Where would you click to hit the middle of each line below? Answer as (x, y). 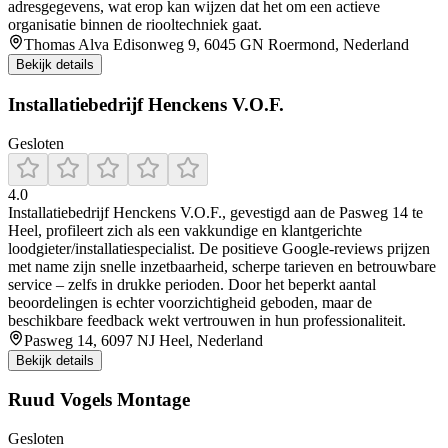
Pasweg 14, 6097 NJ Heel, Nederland (143, 340)
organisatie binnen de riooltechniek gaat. (135, 25)
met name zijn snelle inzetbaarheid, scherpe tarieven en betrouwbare (222, 266)
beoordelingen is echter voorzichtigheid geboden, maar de (190, 302)
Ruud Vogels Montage (99, 400)
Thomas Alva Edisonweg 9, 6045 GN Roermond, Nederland (216, 45)
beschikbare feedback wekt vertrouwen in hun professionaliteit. (207, 320)
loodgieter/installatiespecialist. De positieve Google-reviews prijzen (219, 248)
